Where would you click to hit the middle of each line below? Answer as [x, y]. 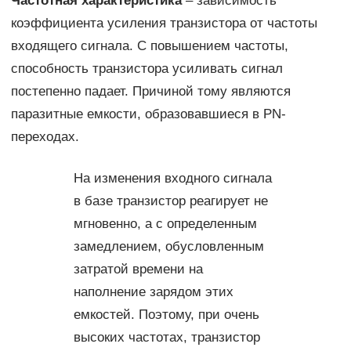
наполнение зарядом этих [153, 292]
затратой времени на [138, 270]
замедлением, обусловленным [168, 247]
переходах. [45, 137]
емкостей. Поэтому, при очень [166, 315]
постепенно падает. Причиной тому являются [150, 92]
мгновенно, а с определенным [165, 224]
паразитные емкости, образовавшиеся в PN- [148, 114]
